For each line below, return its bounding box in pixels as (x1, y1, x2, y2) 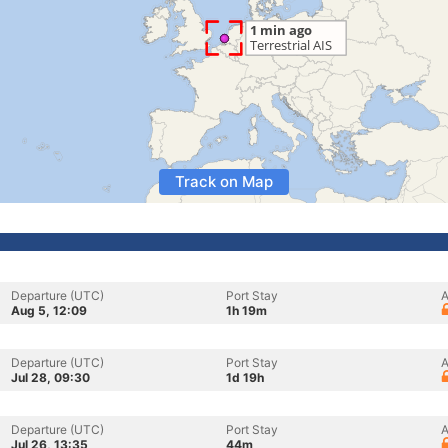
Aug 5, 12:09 (11, 303, 87, 318)
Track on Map (175, 172, 273, 191)
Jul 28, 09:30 (11, 370, 90, 385)
